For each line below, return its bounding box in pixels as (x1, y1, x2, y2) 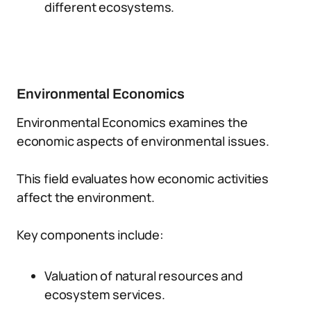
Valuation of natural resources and (44, 267, 243, 284)
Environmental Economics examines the (17, 114, 248, 131)
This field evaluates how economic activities (17, 170, 269, 187)
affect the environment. (17, 189, 155, 205)
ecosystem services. (44, 286, 165, 303)
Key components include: (17, 226, 164, 243)
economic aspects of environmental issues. (17, 133, 269, 149)
